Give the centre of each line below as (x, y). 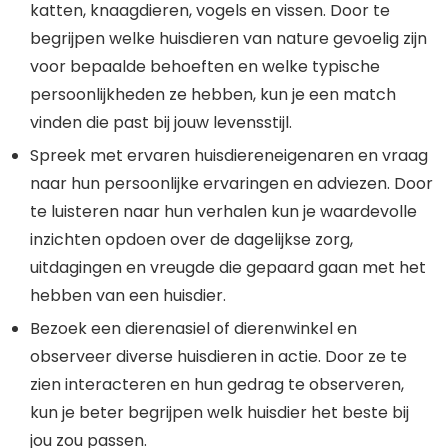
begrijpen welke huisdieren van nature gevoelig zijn (228, 39)
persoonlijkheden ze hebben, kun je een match (213, 95)
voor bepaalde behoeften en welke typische (205, 67)
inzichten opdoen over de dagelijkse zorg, (191, 240)
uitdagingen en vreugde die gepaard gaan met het (228, 268)
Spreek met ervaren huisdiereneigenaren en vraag (229, 156)
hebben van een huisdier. (128, 296)
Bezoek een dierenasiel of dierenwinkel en (193, 329)
